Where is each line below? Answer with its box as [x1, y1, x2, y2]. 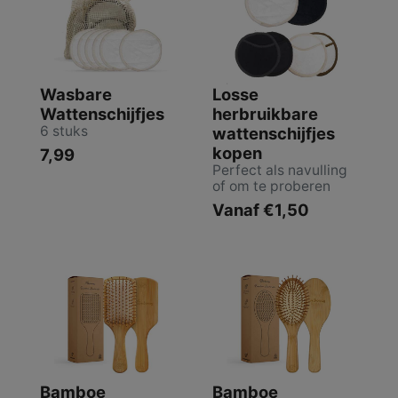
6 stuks [40, 122, 88, 139]
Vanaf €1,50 [212, 199, 309, 219]
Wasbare [40, 84, 112, 104]
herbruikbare [212, 103, 318, 123]
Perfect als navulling [212, 161, 347, 179]
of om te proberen [212, 177, 330, 195]
